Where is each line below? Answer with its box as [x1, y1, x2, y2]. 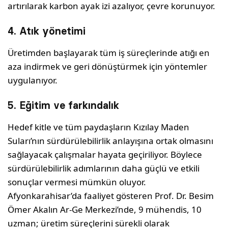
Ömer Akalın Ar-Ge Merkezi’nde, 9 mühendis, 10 [8, 204, 202, 216]
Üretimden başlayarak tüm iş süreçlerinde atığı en [8, 47, 210, 59]
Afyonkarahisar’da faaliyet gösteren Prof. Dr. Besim [8, 190, 214, 202]
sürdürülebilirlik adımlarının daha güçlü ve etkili [8, 162, 200, 175]
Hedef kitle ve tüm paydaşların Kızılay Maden [8, 121, 190, 133]
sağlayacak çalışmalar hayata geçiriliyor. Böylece [8, 149, 203, 161]
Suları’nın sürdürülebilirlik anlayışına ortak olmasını [8, 135, 214, 147]
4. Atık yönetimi [8, 25, 85, 38]
